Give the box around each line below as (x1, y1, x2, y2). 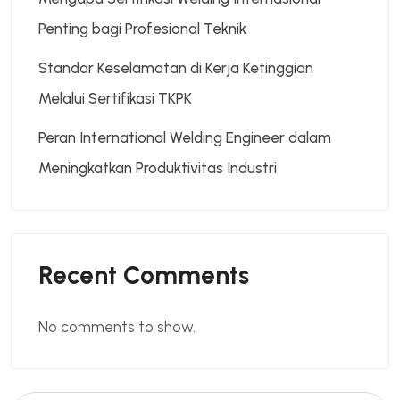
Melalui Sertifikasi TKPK (38, 88, 192, 107)
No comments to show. (38, 318, 196, 337)
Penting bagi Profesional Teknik (38, 19, 246, 37)
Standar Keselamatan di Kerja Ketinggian (38, 58, 313, 77)
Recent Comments (38, 260, 249, 291)
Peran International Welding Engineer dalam (38, 128, 331, 146)
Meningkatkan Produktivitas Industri (38, 158, 277, 177)
